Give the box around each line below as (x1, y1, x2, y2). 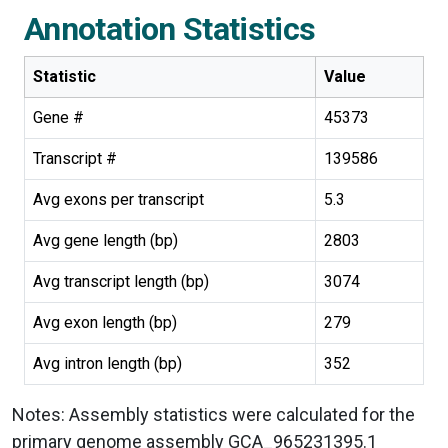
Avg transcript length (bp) (33, 272, 209, 292)
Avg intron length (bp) (33, 354, 182, 374)
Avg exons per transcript (33, 190, 204, 210)
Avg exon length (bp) (33, 313, 177, 333)
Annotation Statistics (24, 10, 316, 49)
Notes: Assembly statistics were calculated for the (12, 404, 415, 426)
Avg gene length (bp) (33, 231, 178, 251)
